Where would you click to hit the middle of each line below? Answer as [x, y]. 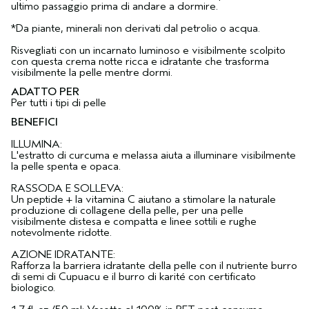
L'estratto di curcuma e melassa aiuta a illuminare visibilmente [153, 156]
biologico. [33, 288]
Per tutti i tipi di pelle [59, 103]
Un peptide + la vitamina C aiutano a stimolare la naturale [143, 200]
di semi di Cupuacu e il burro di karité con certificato [133, 277]
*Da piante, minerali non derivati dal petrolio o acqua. [136, 29]
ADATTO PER [45, 92]
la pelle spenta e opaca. [66, 167]
